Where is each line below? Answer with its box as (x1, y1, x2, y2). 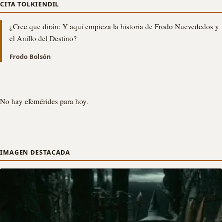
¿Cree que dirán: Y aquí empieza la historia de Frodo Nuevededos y (9, 21, 219, 31)
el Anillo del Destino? (9, 33, 77, 43)
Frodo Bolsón (9, 52, 51, 61)
